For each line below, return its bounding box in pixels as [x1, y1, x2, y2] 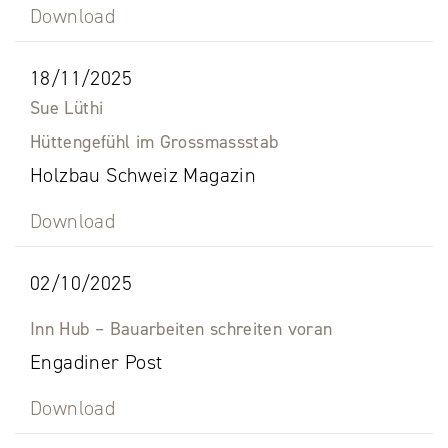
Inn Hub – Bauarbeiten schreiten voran [30, 317, 333, 342]
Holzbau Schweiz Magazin [30, 162, 257, 189]
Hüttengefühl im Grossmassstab [30, 130, 279, 155]
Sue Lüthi [30, 96, 104, 121]
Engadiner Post [30, 349, 163, 376]
